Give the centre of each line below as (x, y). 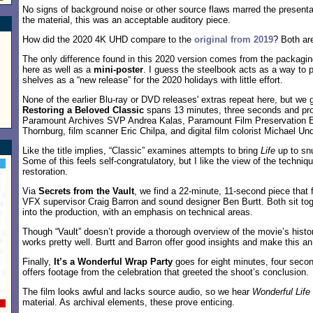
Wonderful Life (281, 292)
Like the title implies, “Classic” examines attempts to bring (141, 151)
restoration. (45, 172)
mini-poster (118, 70)
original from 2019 (234, 39)
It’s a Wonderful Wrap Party (113, 262)
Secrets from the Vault (86, 191)
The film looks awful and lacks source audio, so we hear (137, 292)
